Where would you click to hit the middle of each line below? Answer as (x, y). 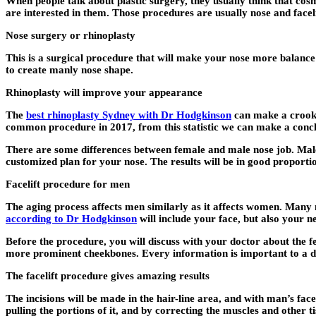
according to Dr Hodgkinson (71, 219)
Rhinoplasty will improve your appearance (104, 93)
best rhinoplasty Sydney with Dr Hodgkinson (129, 115)
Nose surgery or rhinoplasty (71, 36)
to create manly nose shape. (69, 70)
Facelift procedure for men (68, 184)
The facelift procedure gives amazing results (108, 276)
